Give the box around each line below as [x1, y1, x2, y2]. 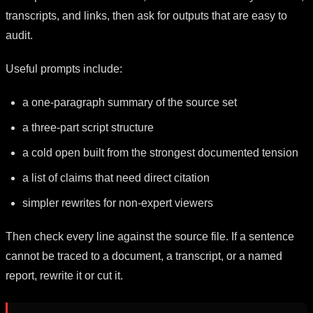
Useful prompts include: [6, 62, 122, 75]
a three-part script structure [22, 121, 154, 133]
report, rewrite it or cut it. [6, 269, 123, 282]
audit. [6, 29, 33, 41]
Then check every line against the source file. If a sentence [6, 230, 294, 242]
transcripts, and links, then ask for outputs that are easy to [6, 9, 287, 22]
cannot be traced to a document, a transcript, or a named [6, 249, 282, 262]
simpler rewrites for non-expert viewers [22, 196, 213, 209]
